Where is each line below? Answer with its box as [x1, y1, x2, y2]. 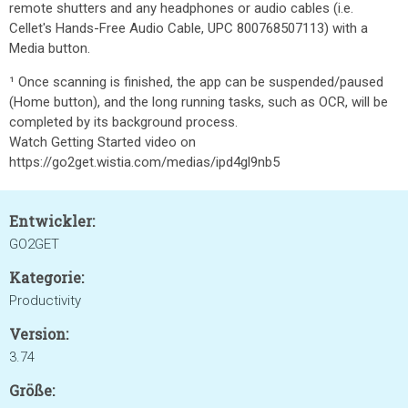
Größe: [9, 381, 55, 400]
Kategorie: [9, 268, 84, 287]
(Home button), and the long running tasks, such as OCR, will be [9, 94, 388, 110]
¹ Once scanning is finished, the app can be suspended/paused [9, 74, 383, 90]
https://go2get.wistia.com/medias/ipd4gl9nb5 [9, 154, 280, 170]
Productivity [9, 292, 81, 309]
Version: [9, 324, 68, 343]
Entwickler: [9, 211, 95, 230]
